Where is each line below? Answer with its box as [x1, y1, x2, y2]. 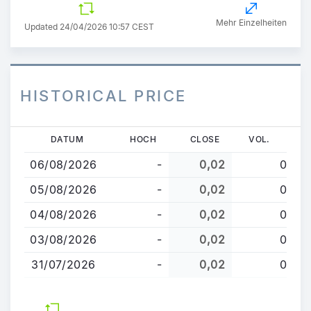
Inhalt [24, 161, 52, 176]
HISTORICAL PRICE [20, 86, 187, 105]
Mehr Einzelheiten [216, 17, 287, 28]
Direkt [24, 128, 56, 142]
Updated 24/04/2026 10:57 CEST [24, 21, 154, 32]
